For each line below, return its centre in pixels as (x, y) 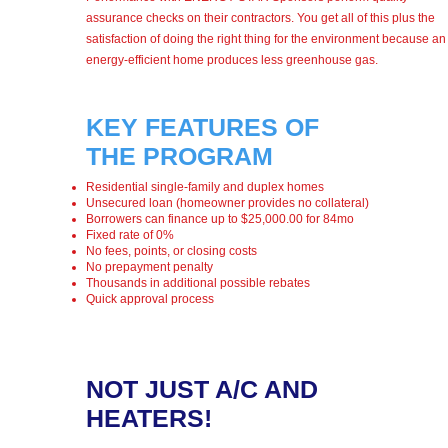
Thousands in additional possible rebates (197, 283)
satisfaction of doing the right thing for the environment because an (265, 39)
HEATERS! (148, 418)
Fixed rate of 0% (131, 235)
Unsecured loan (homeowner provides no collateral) (227, 203)
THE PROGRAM (179, 156)
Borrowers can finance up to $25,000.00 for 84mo (219, 219)
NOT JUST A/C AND (201, 389)
